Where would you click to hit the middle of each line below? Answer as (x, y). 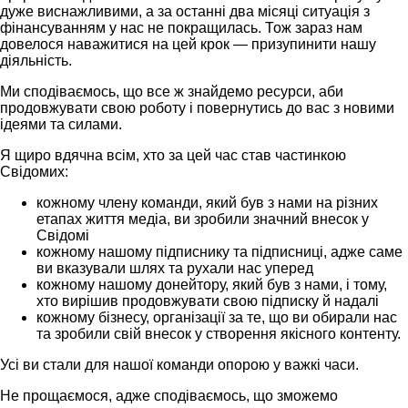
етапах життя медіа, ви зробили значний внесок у (203, 219)
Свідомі (63, 235)
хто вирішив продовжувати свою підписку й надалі (208, 301)
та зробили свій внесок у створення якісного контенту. (220, 333)
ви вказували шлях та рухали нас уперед (175, 268)
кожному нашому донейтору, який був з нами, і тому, (212, 284)
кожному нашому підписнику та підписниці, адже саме (219, 251)
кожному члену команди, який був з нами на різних (207, 202)
